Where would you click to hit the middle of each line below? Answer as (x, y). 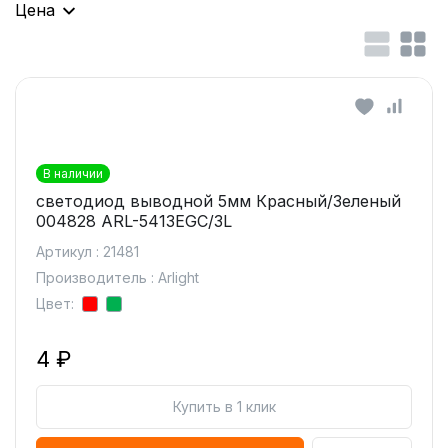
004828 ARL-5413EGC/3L (134, 221)
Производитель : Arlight (117, 277)
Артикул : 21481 (87, 251)
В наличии (73, 173)
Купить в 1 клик (224, 406)
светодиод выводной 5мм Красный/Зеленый (218, 201)
